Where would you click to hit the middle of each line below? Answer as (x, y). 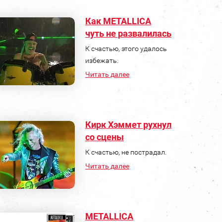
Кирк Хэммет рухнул (128, 124)
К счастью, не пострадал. (126, 152)
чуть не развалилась (128, 33)
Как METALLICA (118, 21)
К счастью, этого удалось (126, 48)
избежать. (102, 60)
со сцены (104, 137)
